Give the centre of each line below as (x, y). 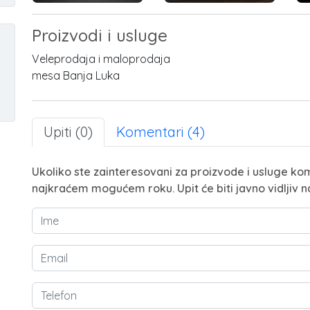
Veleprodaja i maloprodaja (101, 59)
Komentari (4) (161, 132)
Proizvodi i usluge (100, 36)
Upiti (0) (68, 132)
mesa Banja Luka (76, 76)
